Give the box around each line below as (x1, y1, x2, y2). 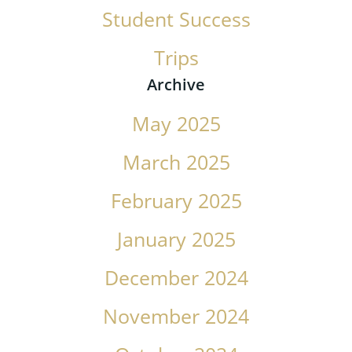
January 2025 (116, 226, 236, 253)
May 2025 (131, 111, 221, 137)
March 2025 (122, 149, 230, 176)
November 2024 (103, 303, 249, 330)
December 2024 (104, 265, 248, 291)
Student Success (101, 6, 251, 33)
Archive (147, 73, 205, 96)
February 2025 (110, 188, 242, 214)
